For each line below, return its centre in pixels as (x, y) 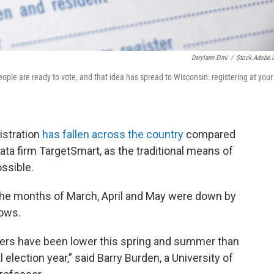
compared (209, 135)
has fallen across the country (113, 135)
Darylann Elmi (209, 58)
